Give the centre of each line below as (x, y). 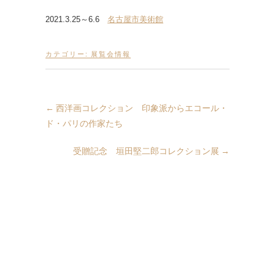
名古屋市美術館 (135, 19)
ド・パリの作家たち (84, 123)
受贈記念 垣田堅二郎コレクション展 (147, 151)
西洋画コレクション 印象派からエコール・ (141, 108)
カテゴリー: (68, 54)
